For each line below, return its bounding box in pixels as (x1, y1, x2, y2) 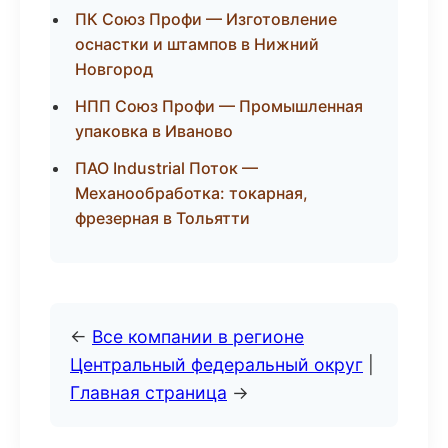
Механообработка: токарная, (75, 183, 308, 203)
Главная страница (70, 382, 227, 403)
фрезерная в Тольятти (75, 208, 250, 228)
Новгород (75, 59, 153, 79)
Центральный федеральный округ (70, 354, 363, 375)
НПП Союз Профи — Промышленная (75, 96, 363, 116)
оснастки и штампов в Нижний (75, 34, 319, 54)
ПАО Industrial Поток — (75, 158, 258, 178)
